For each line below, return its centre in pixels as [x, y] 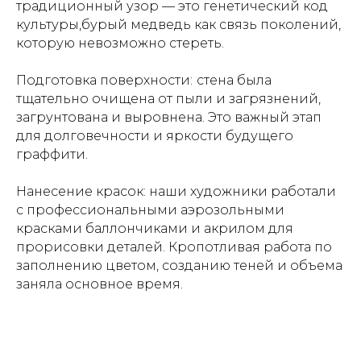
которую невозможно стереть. [120, 43]
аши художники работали [247, 191]
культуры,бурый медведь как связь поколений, [178, 25]
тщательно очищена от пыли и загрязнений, [168, 99]
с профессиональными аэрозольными [150, 210]
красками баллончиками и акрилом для [155, 228]
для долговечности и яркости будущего [155, 136]
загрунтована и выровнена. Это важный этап [169, 117]
